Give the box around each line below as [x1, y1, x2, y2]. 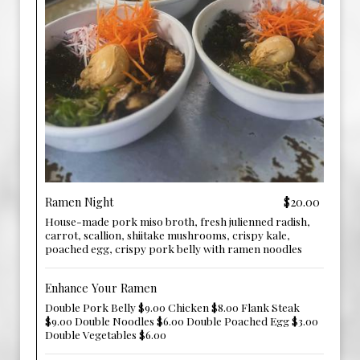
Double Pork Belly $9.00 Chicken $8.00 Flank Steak [45, 300, 300, 314]
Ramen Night [45, 194, 113, 210]
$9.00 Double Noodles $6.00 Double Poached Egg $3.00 [45, 313, 318, 328]
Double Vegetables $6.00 [45, 327, 166, 342]
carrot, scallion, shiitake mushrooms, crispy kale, [45, 227, 290, 242]
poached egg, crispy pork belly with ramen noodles [45, 241, 302, 256]
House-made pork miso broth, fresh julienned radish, [45, 214, 310, 228]
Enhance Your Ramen [45, 280, 157, 296]
